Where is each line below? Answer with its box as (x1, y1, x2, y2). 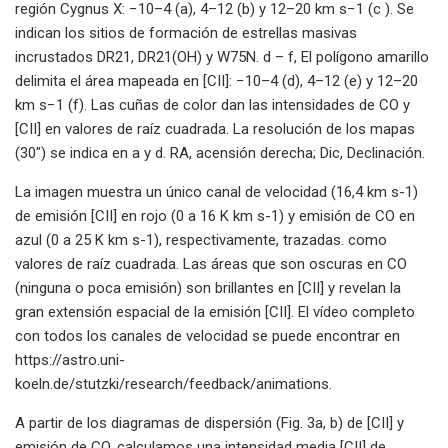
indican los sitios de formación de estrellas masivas (15, 23, 357, 42)
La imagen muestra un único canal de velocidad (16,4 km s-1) (15, 182, 418, 201)
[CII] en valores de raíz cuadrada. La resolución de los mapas (15, 119, 415, 138)
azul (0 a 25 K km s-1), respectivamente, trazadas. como (15, 230, 387, 249)
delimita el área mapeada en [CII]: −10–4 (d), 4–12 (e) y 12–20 (15, 71, 418, 90)
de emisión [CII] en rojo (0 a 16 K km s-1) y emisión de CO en (15, 206, 415, 225)
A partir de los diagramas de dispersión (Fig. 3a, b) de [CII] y (15, 413, 404, 432)
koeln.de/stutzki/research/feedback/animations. (15, 374, 332, 393)
